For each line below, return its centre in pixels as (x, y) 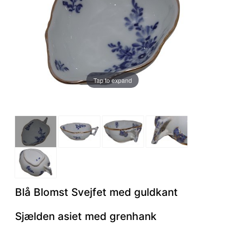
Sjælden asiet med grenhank (86, 216)
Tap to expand (113, 80)
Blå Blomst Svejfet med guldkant (96, 192)
